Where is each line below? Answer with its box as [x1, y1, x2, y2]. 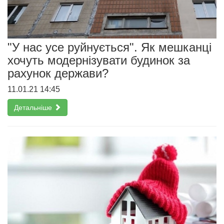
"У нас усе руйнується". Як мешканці [7, 40, 211, 54]
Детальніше [14, 103, 54, 111]
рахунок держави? [7, 66, 108, 80]
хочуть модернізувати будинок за [7, 53, 190, 67]
